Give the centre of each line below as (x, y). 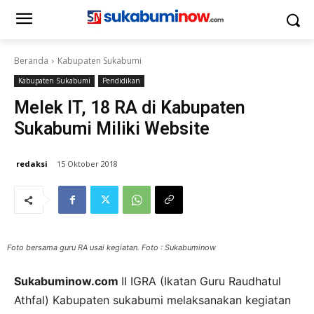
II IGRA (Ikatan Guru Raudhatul (201, 281)
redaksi (32, 163)
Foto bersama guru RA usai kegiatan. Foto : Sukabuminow (111, 248)
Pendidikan (121, 81)
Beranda (31, 61)
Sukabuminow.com (68, 281)
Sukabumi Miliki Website (112, 129)
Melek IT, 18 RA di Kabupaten (130, 108)
